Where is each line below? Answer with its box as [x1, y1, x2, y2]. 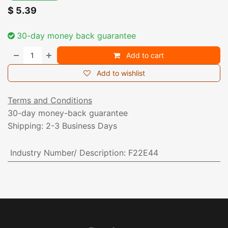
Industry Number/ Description [10, 148, 124, 158]
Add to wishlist [96, 69, 145, 78]
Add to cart [124, 51, 164, 60]
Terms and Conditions [8, 95, 92, 106]
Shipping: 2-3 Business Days [8, 121, 117, 131]
